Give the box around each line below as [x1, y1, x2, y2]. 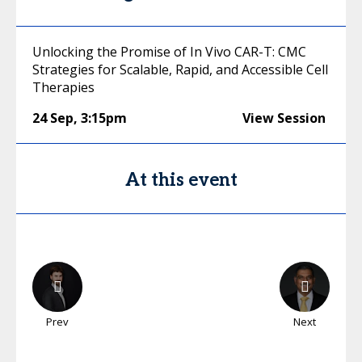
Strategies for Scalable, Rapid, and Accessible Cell [32, 61, 328, 78]
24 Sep [32, 109, 74, 127]
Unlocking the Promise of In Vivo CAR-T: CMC [32, 43, 306, 61]
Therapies [32, 78, 95, 96]
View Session [242, 109, 326, 127]
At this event [124, 170, 238, 191]
